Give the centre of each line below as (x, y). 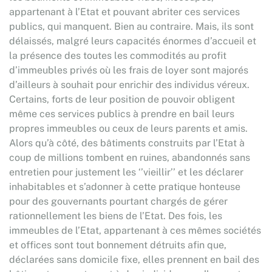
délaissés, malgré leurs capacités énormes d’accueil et (133, 41)
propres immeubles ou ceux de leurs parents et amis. (128, 128)
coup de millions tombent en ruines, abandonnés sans (130, 158)
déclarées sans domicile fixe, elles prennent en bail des (134, 260)
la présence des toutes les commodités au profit (118, 56)
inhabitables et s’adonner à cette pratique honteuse (125, 187)
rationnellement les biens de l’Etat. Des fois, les (116, 216)
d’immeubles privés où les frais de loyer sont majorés (129, 70)
